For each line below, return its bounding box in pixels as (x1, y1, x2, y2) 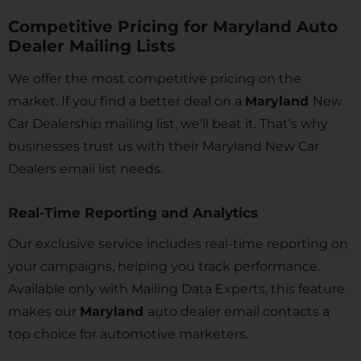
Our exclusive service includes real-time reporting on (8, 236, 348, 251)
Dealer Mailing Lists (8, 36, 180, 56)
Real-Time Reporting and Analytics (8, 205, 262, 221)
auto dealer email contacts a (147, 304, 330, 319)
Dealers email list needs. (8, 161, 163, 176)
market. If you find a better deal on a (8, 93, 245, 109)
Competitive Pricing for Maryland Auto (8, 17, 338, 36)
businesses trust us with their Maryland (8, 139, 262, 154)
